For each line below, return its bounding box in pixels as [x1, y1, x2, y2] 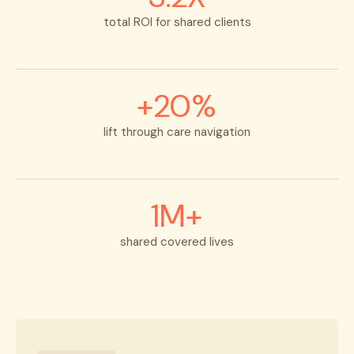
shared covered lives [120, 234, 234, 250]
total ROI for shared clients [103, 14, 251, 31]
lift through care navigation [104, 124, 250, 141]
